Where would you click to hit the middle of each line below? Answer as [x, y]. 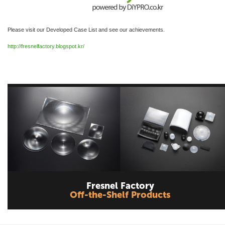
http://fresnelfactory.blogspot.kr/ [46, 46]
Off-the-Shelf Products [120, 195]
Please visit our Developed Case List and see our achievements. [86, 30]
